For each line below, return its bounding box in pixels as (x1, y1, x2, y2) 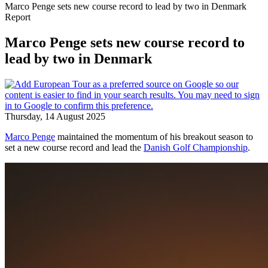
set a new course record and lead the (5, 142, 144, 153)
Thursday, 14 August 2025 (5, 111, 105, 121)
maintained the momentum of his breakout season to (55, 131, 253, 142)
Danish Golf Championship (144, 142, 248, 153)
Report (5, 12, 31, 22)
